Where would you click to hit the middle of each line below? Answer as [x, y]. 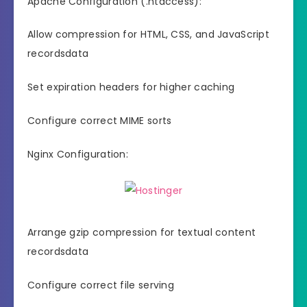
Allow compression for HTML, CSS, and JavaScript [149, 35]
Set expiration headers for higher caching [131, 87]
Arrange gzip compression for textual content [142, 232]
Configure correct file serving [101, 285]
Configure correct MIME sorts [100, 120]
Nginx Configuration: [78, 154]
